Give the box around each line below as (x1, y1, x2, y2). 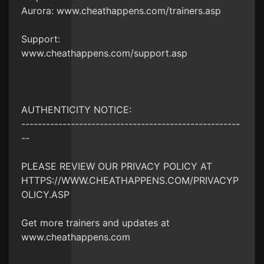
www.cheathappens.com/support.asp (21, 47, 187, 59)
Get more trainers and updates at (21, 217, 170, 229)
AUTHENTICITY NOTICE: (21, 104, 131, 115)
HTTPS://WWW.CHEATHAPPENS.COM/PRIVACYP (21, 174, 239, 186)
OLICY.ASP (21, 189, 70, 200)
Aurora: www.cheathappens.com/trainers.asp (21, 5, 221, 16)
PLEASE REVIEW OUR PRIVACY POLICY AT (21, 160, 212, 172)
